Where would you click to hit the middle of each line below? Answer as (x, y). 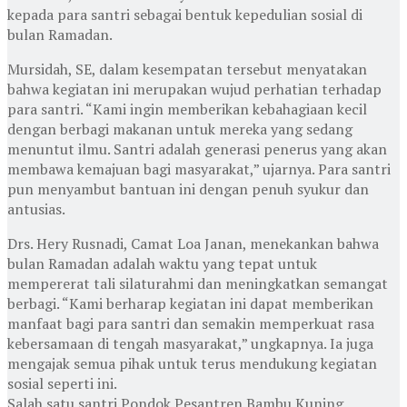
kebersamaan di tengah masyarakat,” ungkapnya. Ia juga (190, 343)
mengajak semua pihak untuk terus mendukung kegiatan (192, 363)
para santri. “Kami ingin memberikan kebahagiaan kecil (187, 109)
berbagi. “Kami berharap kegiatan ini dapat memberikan (190, 303)
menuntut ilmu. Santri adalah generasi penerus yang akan (197, 149)
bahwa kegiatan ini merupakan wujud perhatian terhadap (194, 89)
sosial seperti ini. (62, 383)
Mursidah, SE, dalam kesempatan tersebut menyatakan (187, 69)
